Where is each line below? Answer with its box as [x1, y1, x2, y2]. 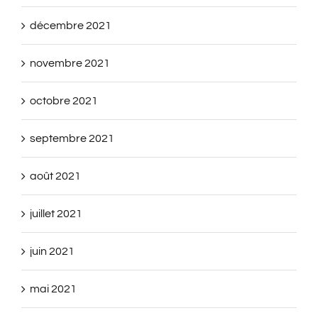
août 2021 [30, 170, 81, 182]
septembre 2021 [30, 132, 114, 144]
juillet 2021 [30, 207, 82, 219]
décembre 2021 [30, 19, 111, 31]
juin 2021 [30, 245, 75, 257]
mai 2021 [30, 283, 77, 295]
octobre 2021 [30, 94, 98, 106]
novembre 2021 [30, 57, 110, 69]
